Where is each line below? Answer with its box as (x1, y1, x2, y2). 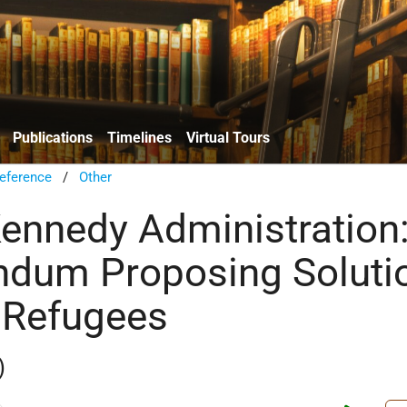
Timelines (107, 128, 172, 146)
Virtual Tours (186, 128, 270, 146)
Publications (13, 128, 93, 146)
